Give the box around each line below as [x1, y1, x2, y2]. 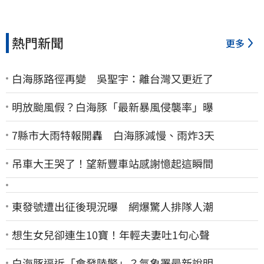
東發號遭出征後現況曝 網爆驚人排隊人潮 [12, 198, 213, 214]
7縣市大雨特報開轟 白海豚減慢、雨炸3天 [12, 127, 214, 143]
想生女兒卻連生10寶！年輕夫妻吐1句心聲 [12, 226, 210, 242]
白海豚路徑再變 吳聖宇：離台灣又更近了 [12, 70, 213, 86]
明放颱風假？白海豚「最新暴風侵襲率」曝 [12, 98, 213, 114]
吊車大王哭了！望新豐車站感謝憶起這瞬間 [12, 155, 213, 171]
